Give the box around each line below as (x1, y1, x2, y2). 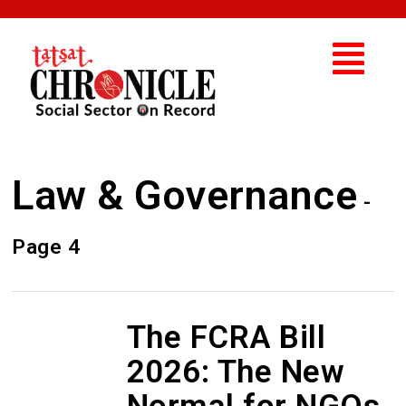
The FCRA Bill (126, 318, 326, 356)
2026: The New (126, 353, 345, 391)
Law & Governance (12, 170, 358, 219)
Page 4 (12, 234, 81, 258)
